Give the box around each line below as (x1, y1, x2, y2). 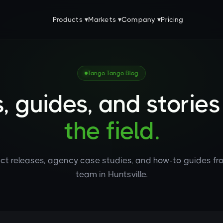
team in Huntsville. (76, 169, 147, 179)
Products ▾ (52, 15, 88, 23)
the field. (64, 117, 159, 145)
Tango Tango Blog (88, 70, 138, 77)
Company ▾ (121, 15, 161, 23)
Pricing (161, 15, 184, 23)
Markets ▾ (88, 15, 122, 23)
